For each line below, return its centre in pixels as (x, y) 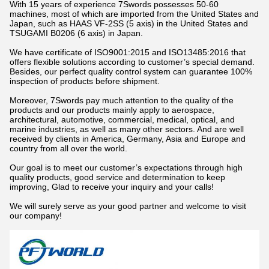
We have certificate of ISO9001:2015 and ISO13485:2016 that (128, 52)
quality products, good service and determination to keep (117, 177)
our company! (36, 216)
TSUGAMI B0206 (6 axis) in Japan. (76, 33)
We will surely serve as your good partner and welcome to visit (128, 206)
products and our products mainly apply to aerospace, (112, 110)
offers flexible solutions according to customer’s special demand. (132, 62)
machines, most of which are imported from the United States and (134, 14)
